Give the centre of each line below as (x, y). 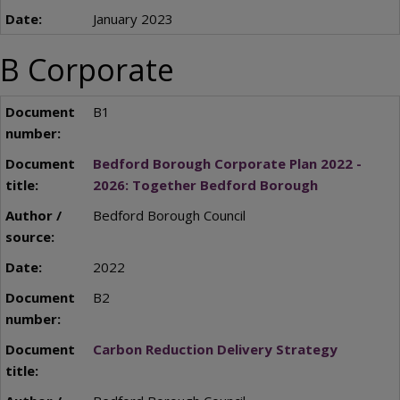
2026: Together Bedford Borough (205, 185)
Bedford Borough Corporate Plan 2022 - (227, 164)
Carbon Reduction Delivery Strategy (215, 350)
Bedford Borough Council (169, 216)
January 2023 (133, 18)
